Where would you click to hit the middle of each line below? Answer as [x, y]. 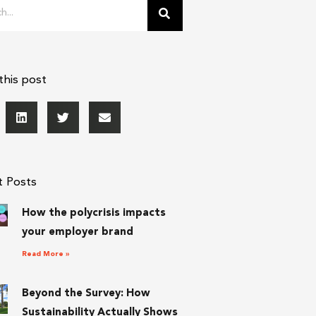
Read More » [45, 254]
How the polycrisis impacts [93, 213]
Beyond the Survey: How [86, 294]
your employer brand [77, 232]
